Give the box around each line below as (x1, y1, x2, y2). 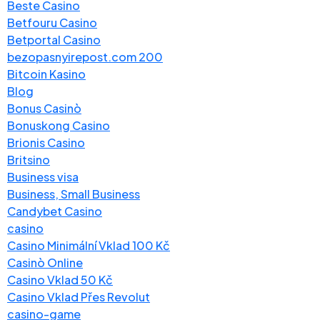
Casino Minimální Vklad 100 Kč (7, 237, 170, 253)
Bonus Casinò (7, 100, 81, 116)
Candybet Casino (7, 203, 102, 219)
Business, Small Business (7, 186, 140, 201)
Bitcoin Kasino (7, 66, 86, 81)
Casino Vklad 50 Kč (7, 271, 113, 287)
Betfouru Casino (7, 14, 97, 30)
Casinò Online (7, 254, 83, 270)
